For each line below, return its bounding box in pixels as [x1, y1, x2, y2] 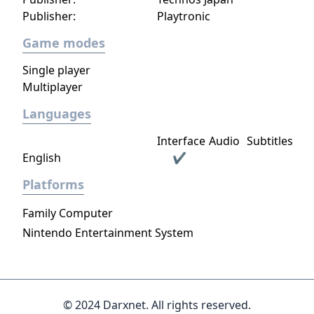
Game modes [22, 34, 105, 51]
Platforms [22, 176, 84, 193]
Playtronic [157, 8, 210, 24]
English [22, 150, 61, 165]
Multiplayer [22, 79, 83, 95]
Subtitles [247, 133, 293, 149]
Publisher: [22, 8, 76, 24]
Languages [22, 105, 91, 122]
